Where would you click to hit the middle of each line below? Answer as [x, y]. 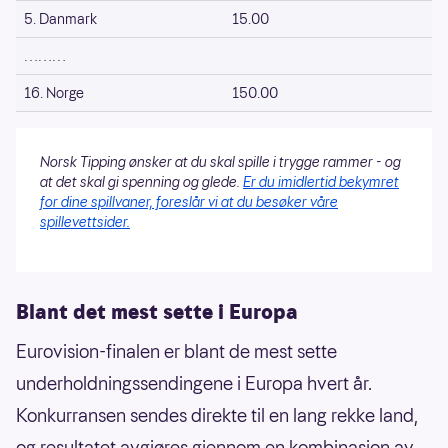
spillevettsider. [85, 221]
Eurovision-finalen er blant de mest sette [176, 351]
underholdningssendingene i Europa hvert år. [194, 383]
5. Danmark [60, 18]
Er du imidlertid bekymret [321, 181]
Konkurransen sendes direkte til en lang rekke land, [217, 415]
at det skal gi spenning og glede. [141, 181]
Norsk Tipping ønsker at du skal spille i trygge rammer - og [220, 161]
